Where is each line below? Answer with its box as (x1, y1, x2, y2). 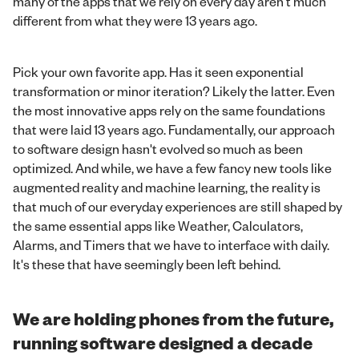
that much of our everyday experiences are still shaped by (13, 198, 342, 215)
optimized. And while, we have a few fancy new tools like (13, 159, 332, 176)
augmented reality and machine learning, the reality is (13, 179, 321, 196)
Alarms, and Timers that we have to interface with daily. (13, 236, 329, 253)
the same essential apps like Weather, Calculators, (13, 217, 303, 234)
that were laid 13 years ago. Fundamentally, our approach (13, 121, 335, 138)
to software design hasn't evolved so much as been (13, 140, 303, 157)
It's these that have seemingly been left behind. (13, 256, 280, 272)
